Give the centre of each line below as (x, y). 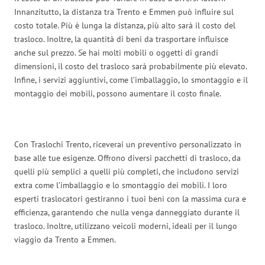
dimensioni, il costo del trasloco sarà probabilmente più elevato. (130, 66)
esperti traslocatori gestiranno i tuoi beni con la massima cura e (130, 198)
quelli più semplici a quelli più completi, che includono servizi (127, 171)
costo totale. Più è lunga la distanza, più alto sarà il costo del (125, 25)
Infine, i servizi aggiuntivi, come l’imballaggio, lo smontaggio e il (131, 80)
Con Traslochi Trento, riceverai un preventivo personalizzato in (128, 144)
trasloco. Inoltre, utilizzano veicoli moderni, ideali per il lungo (126, 226)
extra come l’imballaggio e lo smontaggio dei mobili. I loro (121, 185)
